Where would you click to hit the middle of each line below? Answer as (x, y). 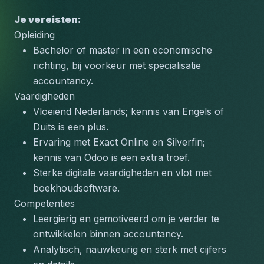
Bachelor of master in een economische (123, 50)
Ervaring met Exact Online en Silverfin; (119, 142)
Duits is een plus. (71, 127)
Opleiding (34, 35)
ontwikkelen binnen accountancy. (108, 234)
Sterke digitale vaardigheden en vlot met (122, 173)
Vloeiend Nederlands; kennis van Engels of (128, 111)
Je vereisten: (48, 19)
